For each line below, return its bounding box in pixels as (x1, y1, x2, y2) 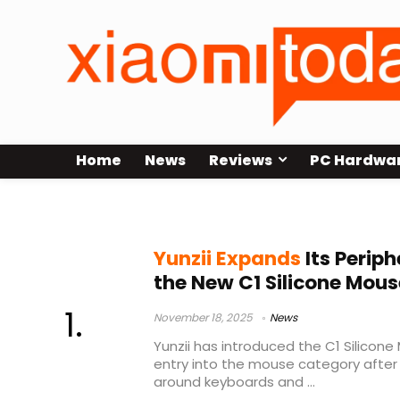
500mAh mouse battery (64, 197, 295, 224)
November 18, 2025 (154, 310, 253, 326)
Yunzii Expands (154, 245, 301, 273)
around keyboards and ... (154, 372, 315, 392)
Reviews (209, 150, 272, 171)
